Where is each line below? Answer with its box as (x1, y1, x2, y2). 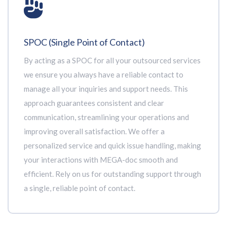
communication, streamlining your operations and (24, 112, 189, 122)
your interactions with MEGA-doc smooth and (24, 155, 178, 164)
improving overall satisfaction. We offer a (24, 127, 165, 136)
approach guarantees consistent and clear (24, 98, 164, 107)
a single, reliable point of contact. (24, 183, 135, 193)
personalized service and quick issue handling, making (24, 141, 201, 150)
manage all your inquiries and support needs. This (24, 84, 188, 93)
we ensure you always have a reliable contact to (24, 70, 183, 79)
